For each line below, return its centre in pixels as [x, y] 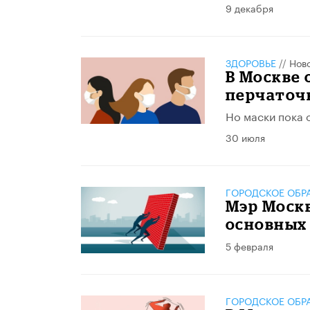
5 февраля [249, 245]
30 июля [245, 137]
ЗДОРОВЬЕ [250, 62]
